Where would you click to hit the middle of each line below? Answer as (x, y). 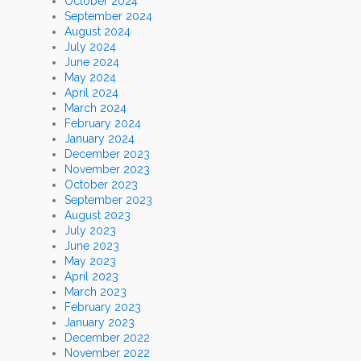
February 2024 (103, 123)
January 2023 (100, 322)
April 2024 (91, 92)
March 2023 (95, 291)
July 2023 (90, 230)
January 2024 (100, 138)
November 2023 (107, 169)
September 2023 (108, 199)
